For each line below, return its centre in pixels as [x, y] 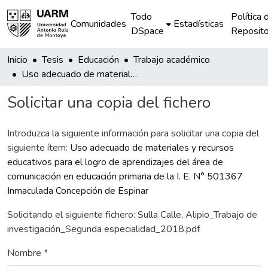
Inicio [17, 60]
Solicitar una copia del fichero [109, 103]
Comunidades [99, 24]
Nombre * [28, 253]
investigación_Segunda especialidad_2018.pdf [103, 229]
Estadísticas [199, 24]
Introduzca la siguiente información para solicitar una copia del [133, 133]
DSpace [148, 31]
